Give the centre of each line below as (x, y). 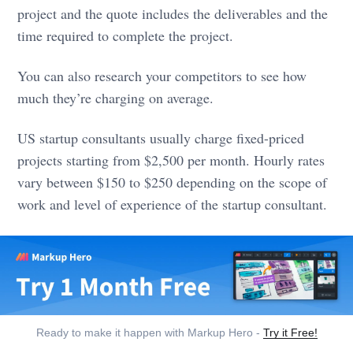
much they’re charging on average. (116, 97)
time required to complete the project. (126, 35)
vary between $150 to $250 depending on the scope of (173, 182)
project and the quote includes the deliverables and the (173, 13)
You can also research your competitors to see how (162, 75)
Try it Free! (290, 333)
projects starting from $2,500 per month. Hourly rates (171, 160)
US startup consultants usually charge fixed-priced (161, 137)
